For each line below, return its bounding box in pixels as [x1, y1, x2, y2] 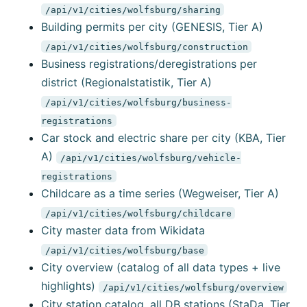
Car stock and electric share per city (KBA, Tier [41, 131, 286, 145]
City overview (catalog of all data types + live [41, 260, 280, 275]
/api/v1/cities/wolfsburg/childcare [45, 208, 232, 219]
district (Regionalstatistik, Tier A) [41, 75, 212, 90]
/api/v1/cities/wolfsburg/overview [102, 282, 284, 293]
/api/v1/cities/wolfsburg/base [45, 245, 204, 256]
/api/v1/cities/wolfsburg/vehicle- [60, 152, 241, 163]
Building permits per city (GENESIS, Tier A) [41, 20, 263, 34]
